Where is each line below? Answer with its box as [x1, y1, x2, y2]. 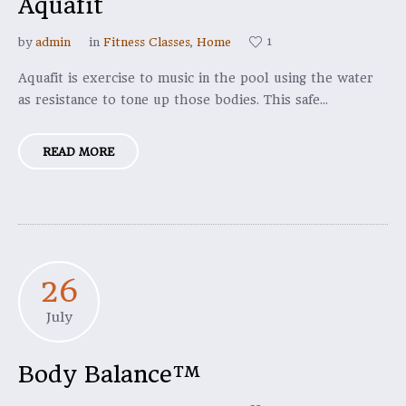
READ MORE [43, 145, 114, 159]
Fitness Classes [103, 35, 190, 49]
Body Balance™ [18, 361, 201, 388]
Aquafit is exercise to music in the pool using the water [18, 71, 373, 85]
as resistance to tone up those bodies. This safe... [18, 92, 328, 107]
